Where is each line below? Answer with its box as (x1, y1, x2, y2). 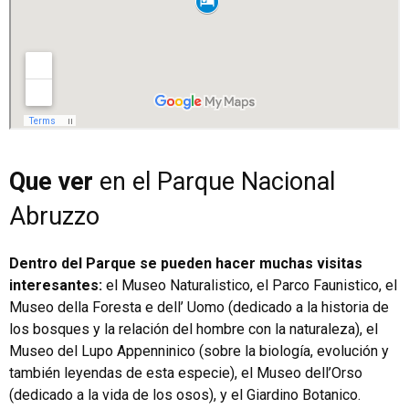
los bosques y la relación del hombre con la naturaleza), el (9, 320, 378, 338)
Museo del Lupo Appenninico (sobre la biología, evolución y (9, 341, 389, 360)
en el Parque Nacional (93, 166, 335, 196)
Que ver (9, 166, 93, 196)
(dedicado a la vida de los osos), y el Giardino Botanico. (9, 385, 361, 404)
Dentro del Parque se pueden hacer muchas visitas (9, 254, 362, 272)
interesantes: (9, 276, 102, 294)
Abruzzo (9, 201, 100, 231)
